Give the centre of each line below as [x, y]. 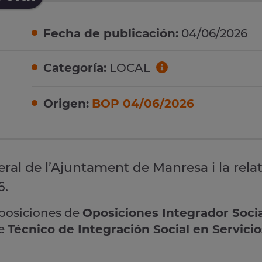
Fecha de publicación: [111, 34]
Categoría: [75, 68]
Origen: [66, 103]
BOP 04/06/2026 [143, 103]
